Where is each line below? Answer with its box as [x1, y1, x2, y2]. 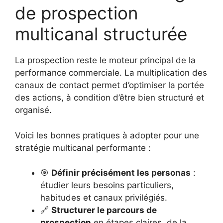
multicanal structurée [15, 23, 187, 44]
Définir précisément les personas [51, 168, 191, 178]
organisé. [15, 105, 52, 115]
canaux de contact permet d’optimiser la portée [15, 80, 204, 90]
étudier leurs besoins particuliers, [40, 180, 174, 190]
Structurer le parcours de [51, 205, 157, 215]
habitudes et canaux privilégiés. [40, 193, 167, 203]
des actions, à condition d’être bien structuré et [15, 93, 204, 103]
